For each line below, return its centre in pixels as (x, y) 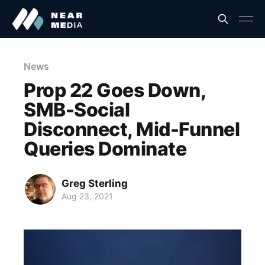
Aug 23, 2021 (87, 196)
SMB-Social (77, 110)
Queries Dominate (105, 149)
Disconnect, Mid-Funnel (132, 129)
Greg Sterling (95, 183)
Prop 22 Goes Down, (115, 90)
